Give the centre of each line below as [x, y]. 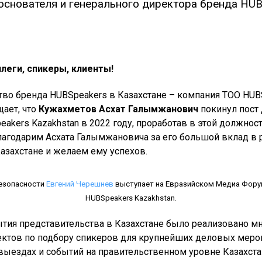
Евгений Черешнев [80, 184]
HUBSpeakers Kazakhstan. [131, 198]
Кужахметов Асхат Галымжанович [118, 109]
